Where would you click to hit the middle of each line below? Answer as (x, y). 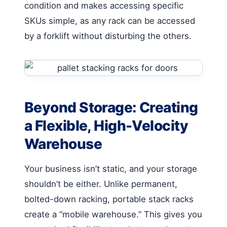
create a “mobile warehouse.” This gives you (113, 214)
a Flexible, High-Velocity (106, 125)
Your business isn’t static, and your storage (111, 168)
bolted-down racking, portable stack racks (109, 199)
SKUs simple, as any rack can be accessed (110, 21)
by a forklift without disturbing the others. (108, 36)
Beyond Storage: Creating (111, 107)
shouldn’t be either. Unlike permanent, (101, 184)
